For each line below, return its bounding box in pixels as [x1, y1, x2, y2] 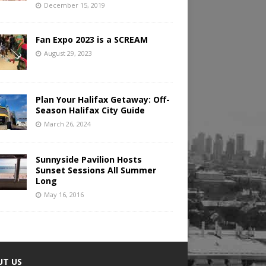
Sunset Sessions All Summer [35, 164, 156, 176]
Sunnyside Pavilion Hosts [35, 154, 142, 166]
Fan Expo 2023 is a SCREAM [35, 34, 148, 46]
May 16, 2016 [43, 190, 84, 199]
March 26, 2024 [43, 119, 91, 129]
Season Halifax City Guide [35, 104, 145, 116]
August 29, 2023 [43, 49, 92, 58]
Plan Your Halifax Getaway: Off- [35, 94, 170, 106]
